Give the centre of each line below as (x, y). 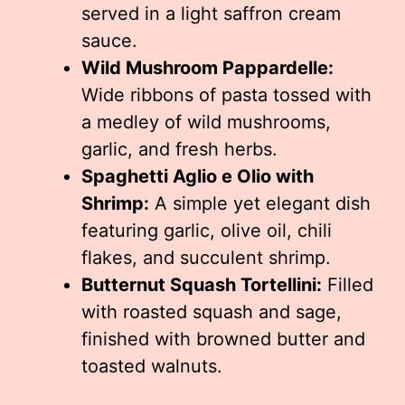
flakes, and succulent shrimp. (206, 258)
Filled (348, 285)
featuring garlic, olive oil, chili (207, 231)
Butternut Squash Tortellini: (202, 285)
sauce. (109, 41)
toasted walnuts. (152, 366)
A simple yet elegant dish (260, 203)
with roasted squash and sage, (212, 312)
